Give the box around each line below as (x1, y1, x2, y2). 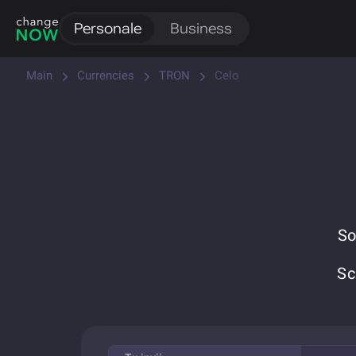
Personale (74, 20, 141, 37)
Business (169, 20, 232, 37)
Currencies (77, 68, 134, 83)
